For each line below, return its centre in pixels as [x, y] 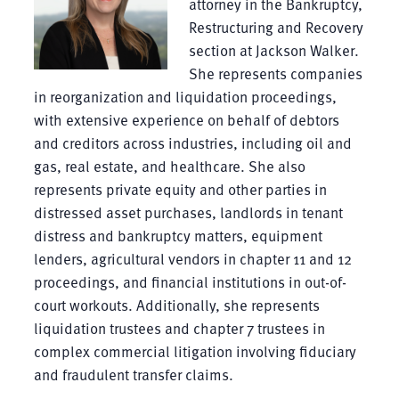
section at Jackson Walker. [273, 50]
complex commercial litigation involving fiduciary [195, 351]
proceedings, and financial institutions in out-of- [190, 281]
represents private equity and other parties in [180, 189]
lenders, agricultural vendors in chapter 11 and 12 [192, 258]
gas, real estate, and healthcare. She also [169, 166]
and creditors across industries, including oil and [192, 142]
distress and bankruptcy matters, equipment [178, 235]
